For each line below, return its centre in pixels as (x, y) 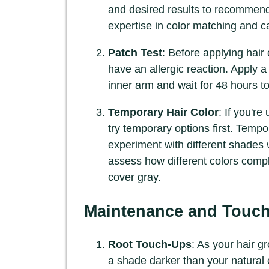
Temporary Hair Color (163, 113)
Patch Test (135, 53)
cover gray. (134, 177)
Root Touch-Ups (150, 245)
